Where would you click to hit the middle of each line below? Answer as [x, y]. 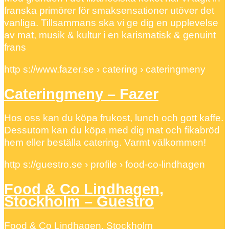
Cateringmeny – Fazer [81, 94]
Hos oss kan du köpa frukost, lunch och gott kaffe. [114, 118]
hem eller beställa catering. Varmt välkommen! [106, 143]
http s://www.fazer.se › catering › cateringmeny [105, 70]
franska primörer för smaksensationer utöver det [109, 11]
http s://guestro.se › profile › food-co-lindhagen [105, 165]
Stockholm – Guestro [79, 202]
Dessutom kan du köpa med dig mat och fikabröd [112, 130]
